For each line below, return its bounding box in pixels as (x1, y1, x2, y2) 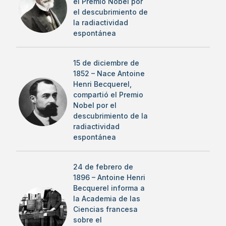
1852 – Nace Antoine (73, 69, 145, 78)
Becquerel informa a (73, 184, 145, 192)
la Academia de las (73, 194, 140, 203)
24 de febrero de (73, 162, 133, 171)
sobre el (73, 215, 102, 224)
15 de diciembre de (73, 59, 139, 67)
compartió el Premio (73, 90, 143, 99)
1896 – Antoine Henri (73, 173, 145, 182)
